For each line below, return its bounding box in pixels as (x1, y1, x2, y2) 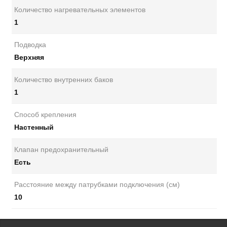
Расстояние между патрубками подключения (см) (14, 180, 180, 188)
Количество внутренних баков (14, 75, 113, 84)
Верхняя (14, 53, 44, 61)
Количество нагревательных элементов (14, 6, 145, 14)
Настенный (14, 123, 54, 131)
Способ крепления (14, 110, 77, 119)
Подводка (14, 41, 46, 49)
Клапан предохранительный (14, 145, 108, 154)
